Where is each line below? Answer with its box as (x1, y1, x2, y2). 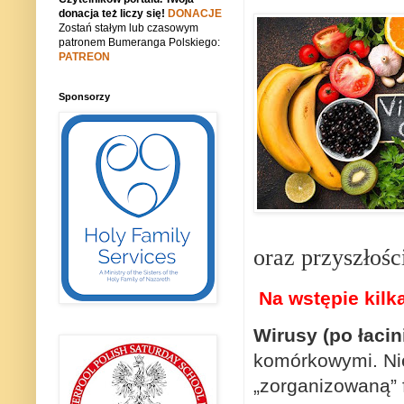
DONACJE (168, 7, 222, 21)
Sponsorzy (59, 91, 110, 103)
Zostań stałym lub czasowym (59, 22, 198, 35)
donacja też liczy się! (59, 7, 168, 21)
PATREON (59, 50, 110, 64)
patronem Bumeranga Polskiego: (59, 36, 220, 50)
